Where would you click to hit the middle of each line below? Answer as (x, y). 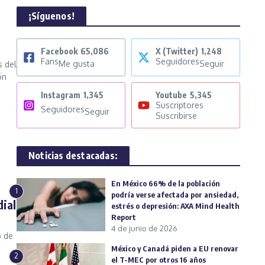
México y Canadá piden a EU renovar (175, 249)
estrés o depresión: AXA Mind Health (175, 206)
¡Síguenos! (51, 16)
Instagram (61, 95)
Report (125, 217)
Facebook (59, 51)
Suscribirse (176, 116)
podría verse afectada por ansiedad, (175, 195)
